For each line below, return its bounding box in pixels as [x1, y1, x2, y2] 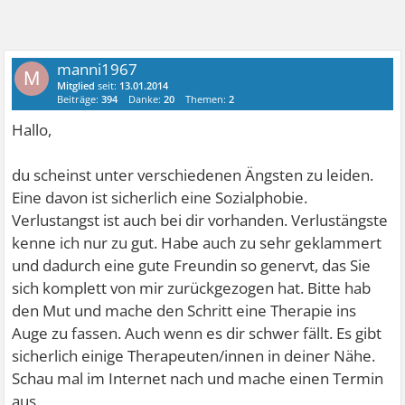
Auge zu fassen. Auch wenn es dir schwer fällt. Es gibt [12, 323, 382, 344]
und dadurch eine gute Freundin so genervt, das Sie [12, 255, 372, 276]
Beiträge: [57, 92, 102, 106]
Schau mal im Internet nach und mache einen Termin [12, 368, 384, 389]
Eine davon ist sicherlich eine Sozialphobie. [12, 187, 308, 208]
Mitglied [57, 79, 96, 92]
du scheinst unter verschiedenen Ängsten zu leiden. [12, 165, 374, 185]
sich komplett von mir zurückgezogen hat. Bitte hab [12, 278, 372, 298]
